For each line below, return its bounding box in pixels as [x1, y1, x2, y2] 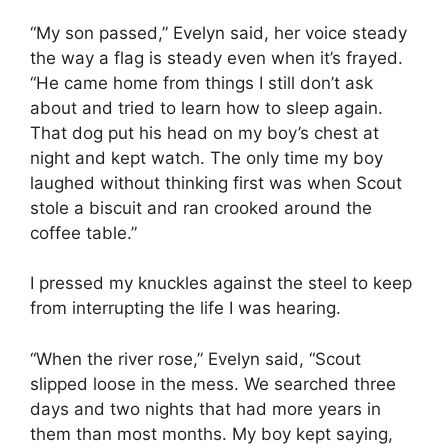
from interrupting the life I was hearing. [30, 298, 341, 319]
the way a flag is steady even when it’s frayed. [30, 47, 403, 68]
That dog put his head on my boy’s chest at [30, 122, 379, 143]
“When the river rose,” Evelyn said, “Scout [30, 348, 361, 369]
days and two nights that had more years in [30, 398, 381, 419]
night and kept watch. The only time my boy [30, 147, 383, 168]
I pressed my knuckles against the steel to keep [30, 273, 412, 294]
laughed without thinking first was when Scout [30, 172, 402, 193]
